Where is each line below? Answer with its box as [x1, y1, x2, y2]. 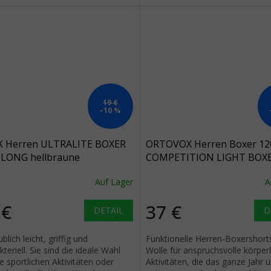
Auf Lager [94, 176, 133, 188]
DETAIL [93, 204, 123, 216]
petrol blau [145, 163, 196, 177]
